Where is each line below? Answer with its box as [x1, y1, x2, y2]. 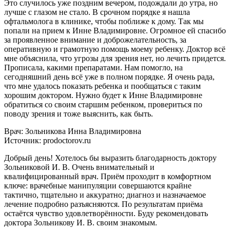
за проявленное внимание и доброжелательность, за [4, 35, 186, 44]
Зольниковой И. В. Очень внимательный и [4, 162, 155, 171]
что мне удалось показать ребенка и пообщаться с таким [4, 81, 201, 90]
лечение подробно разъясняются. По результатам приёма [4, 199, 203, 208]
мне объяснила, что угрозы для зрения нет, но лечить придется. [4, 53, 226, 63]
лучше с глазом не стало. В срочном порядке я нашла [4, 7, 190, 16]
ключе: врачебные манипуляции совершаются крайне [4, 181, 191, 190]
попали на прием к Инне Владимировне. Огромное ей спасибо [4, 26, 226, 35]
